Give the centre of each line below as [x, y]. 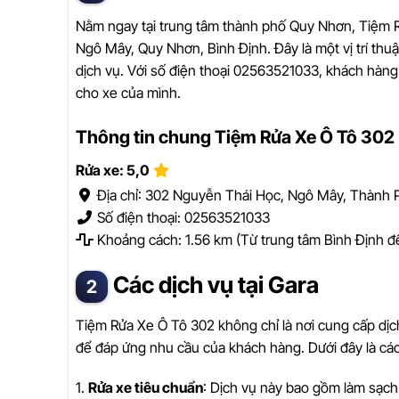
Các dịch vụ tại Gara [216, 284]
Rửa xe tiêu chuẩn [146, 388]
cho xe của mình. [128, 93]
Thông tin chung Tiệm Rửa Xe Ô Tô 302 [235, 138]
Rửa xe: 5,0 [112, 171]
